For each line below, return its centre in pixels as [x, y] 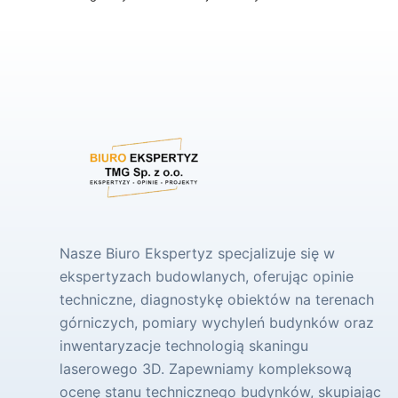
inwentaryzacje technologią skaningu [184, 346]
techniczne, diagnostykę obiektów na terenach [217, 299]
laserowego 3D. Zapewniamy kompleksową [206, 369]
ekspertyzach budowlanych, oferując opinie [207, 276]
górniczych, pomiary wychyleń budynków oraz [217, 322]
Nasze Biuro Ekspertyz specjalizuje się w [198, 253]
